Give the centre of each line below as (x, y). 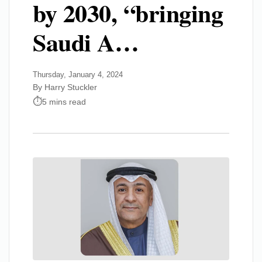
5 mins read (64, 101)
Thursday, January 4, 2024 (78, 75)
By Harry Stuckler (65, 87)
